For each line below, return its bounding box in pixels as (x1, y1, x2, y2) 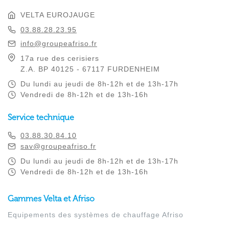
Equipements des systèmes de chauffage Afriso (8, 211, 184, 219)
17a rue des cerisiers (20, 54, 99, 63)
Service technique (8, 112, 74, 123)
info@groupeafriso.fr (20, 39, 97, 48)
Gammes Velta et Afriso (8, 194, 95, 204)
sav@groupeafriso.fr (20, 142, 96, 151)
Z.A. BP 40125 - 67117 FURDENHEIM (20, 65, 160, 74)
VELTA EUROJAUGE (20, 11, 95, 19)
